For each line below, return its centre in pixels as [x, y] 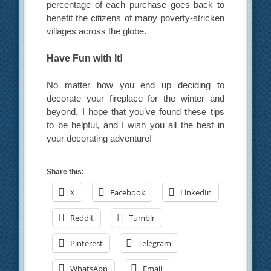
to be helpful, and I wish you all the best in [135, 125]
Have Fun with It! [85, 59]
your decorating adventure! [100, 139]
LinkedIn [196, 192]
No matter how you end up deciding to [135, 85]
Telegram [155, 243]
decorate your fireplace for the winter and [135, 99]
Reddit [82, 217]
